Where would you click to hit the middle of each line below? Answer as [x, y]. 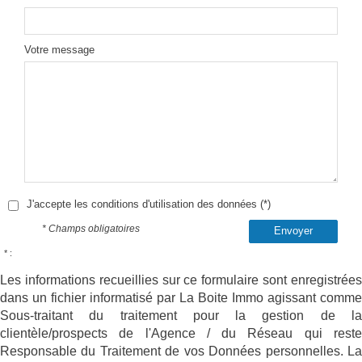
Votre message [59, 49]
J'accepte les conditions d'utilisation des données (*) [149, 204]
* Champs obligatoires [91, 228]
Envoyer [293, 231]
